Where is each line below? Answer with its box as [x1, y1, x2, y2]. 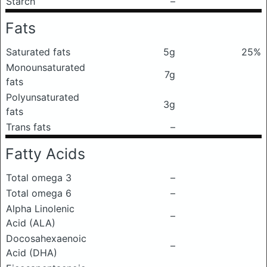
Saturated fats [6, 46, 70, 58]
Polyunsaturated [6, 91, 79, 103]
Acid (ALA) [6, 217, 55, 229]
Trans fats [6, 121, 51, 133]
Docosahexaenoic [6, 232, 86, 244]
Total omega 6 [6, 187, 72, 199]
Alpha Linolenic [6, 203, 74, 215]
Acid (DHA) [6, 247, 57, 259]
